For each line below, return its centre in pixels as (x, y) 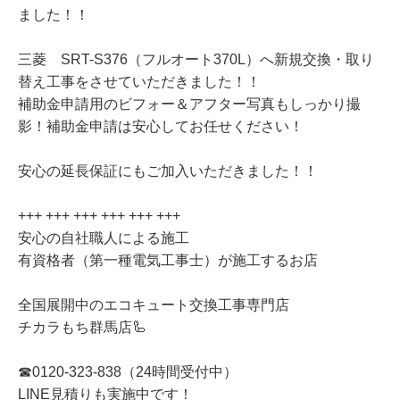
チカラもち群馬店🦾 (82, 328)
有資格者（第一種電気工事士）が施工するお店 (168, 261)
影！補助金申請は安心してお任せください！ (161, 127)
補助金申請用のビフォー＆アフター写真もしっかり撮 (189, 104)
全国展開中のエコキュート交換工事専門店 (154, 305)
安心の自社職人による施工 (104, 238)
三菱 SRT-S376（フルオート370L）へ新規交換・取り (196, 60)
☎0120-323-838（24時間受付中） (128, 372)
